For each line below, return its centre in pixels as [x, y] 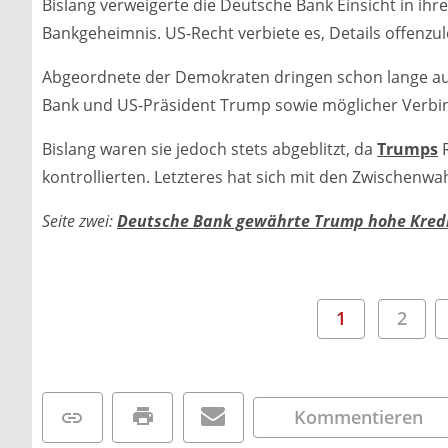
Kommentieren [359, 416]
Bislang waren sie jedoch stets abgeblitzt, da [209, 148]
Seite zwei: [79, 220]
